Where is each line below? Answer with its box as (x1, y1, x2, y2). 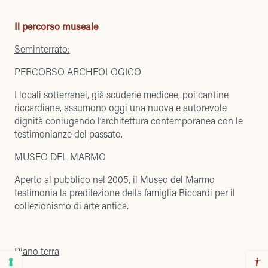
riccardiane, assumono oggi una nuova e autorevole (14, 101, 227, 114)
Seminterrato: (14, 42, 70, 55)
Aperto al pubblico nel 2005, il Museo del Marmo (14, 173, 215, 185)
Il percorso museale (14, 20, 98, 32)
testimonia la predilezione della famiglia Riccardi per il (14, 186, 235, 199)
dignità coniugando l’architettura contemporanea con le (14, 114, 243, 127)
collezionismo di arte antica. (14, 199, 129, 212)
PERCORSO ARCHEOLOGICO (14, 65, 141, 78)
